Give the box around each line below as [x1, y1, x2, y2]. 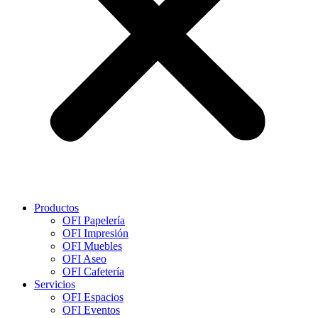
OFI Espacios [62, 291, 124, 303]
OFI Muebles [62, 240, 122, 252]
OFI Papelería [62, 214, 125, 226]
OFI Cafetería [62, 265, 124, 278]
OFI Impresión [62, 227, 128, 239]
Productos [34, 202, 79, 214]
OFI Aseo [62, 253, 106, 265]
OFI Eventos [62, 304, 120, 316]
